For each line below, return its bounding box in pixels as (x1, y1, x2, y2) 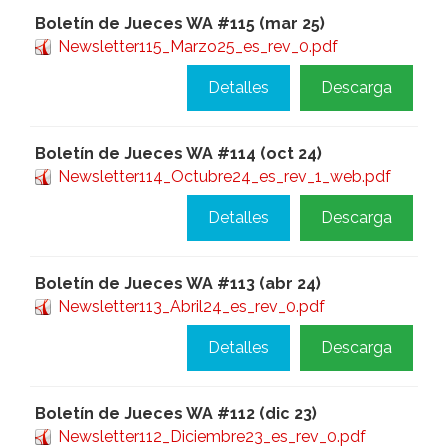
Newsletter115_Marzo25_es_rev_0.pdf (58, 37, 338, 56)
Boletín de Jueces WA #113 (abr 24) (35, 274, 321, 293)
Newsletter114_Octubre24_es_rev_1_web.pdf (58, 167, 391, 186)
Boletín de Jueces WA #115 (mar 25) (35, 14, 325, 33)
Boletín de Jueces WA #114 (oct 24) (35, 144, 322, 163)
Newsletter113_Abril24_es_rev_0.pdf (58, 297, 325, 316)
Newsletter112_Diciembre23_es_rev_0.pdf (58, 427, 366, 446)
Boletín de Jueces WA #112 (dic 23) (35, 404, 317, 423)
